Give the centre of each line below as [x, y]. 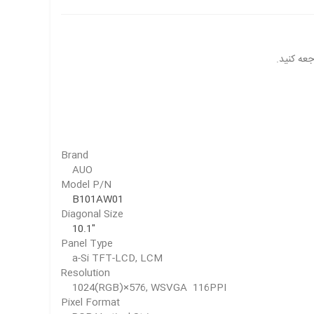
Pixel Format [90, 303]
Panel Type [87, 244]
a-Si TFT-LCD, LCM [112, 259]
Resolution [86, 273]
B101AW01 [98, 200]
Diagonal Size [92, 214]
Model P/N [86, 185]
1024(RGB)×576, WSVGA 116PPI [144, 288]
